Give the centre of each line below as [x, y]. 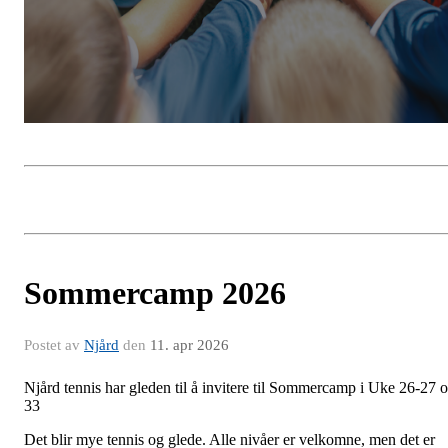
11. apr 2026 [189, 345]
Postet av [54, 345]
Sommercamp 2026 [155, 293]
